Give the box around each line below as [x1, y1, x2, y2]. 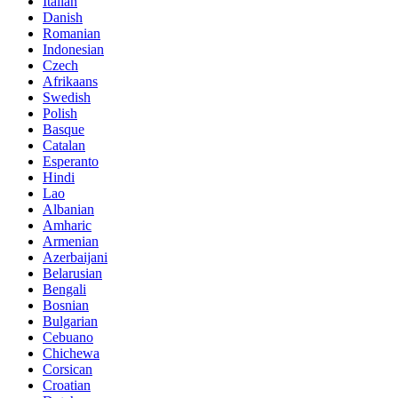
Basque [43, 122, 84, 138]
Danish [43, 10, 83, 26]
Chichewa [43, 346, 99, 362]
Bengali [43, 282, 86, 298]
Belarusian [43, 266, 102, 282]
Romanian [43, 26, 100, 42]
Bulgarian [43, 314, 98, 330]
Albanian [43, 202, 94, 218]
